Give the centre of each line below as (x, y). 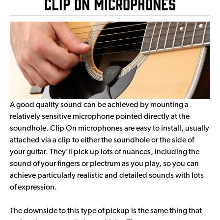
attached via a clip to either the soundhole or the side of (102, 140)
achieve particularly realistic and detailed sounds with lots (107, 176)
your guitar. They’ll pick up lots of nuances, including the (105, 152)
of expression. (33, 187)
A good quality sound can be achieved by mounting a (99, 105)
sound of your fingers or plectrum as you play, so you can (104, 164)
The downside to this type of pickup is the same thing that (106, 211)
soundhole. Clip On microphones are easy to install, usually (110, 128)
